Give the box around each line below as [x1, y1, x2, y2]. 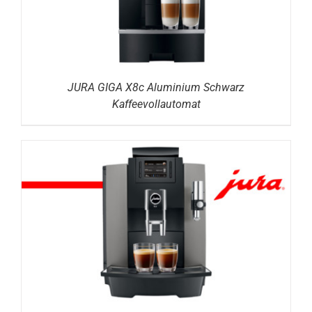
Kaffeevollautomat [111, 97, 201, 111]
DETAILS [137, 218, 175, 228]
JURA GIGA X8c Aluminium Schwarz [68, 80, 244, 94]
